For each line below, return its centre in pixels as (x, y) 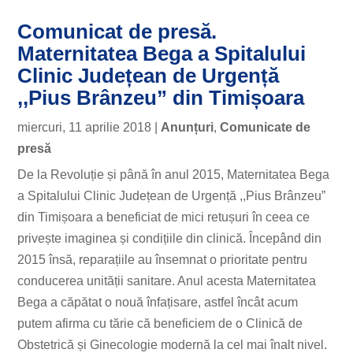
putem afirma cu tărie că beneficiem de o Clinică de (160, 323)
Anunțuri (188, 127)
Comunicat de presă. (117, 32)
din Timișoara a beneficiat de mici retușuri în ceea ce (164, 217)
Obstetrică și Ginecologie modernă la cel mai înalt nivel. (173, 345)
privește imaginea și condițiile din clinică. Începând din (170, 238)
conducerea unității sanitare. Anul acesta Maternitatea (167, 281)
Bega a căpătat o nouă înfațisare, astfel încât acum (158, 302)
